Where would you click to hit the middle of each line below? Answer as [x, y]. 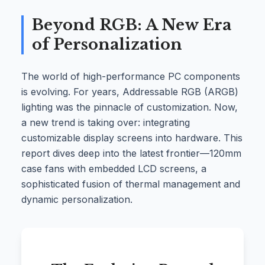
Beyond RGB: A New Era [132, 25]
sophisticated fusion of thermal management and [131, 184]
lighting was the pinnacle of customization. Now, [130, 107]
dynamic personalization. [77, 199]
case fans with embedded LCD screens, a [114, 168]
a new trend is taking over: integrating [106, 122]
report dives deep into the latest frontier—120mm [131, 153]
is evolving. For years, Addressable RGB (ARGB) [130, 91]
